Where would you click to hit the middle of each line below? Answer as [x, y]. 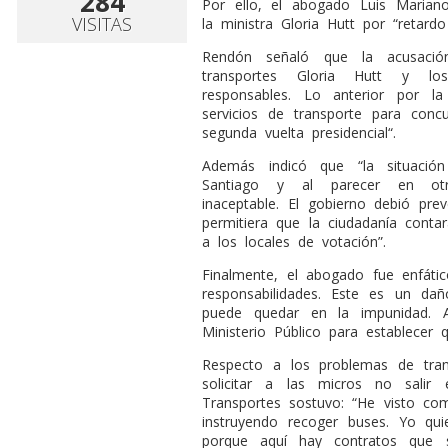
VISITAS [102, 23]
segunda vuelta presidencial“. [299, 132]
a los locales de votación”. [294, 241]
